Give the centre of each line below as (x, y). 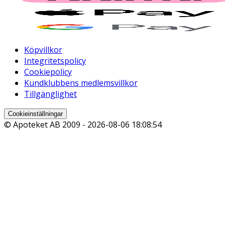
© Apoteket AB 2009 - (46, 125)
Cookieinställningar (35, 114)
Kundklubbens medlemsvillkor (81, 83)
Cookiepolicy (48, 72)
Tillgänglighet (50, 94)
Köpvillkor (43, 50)
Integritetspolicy (55, 61)
